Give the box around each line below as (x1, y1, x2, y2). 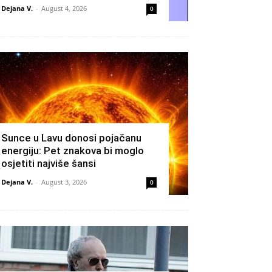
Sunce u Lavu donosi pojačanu (1, 132, 141, 144)
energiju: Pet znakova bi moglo (1, 144, 144, 157)
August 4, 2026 (41, 4, 87, 13)
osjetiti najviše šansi (1, 157, 96, 169)
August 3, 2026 (41, 177, 87, 186)
